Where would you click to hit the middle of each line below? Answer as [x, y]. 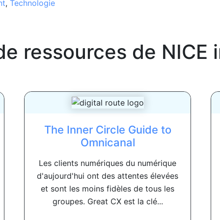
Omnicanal [108, 143]
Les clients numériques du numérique [108, 163]
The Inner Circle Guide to [108, 130]
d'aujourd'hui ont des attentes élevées [108, 176]
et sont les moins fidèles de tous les [108, 189]
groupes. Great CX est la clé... [108, 202]
